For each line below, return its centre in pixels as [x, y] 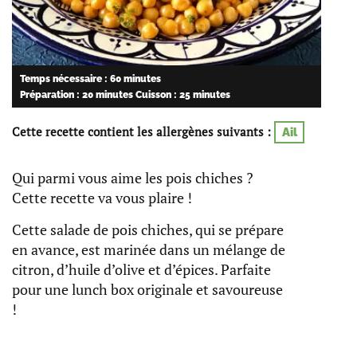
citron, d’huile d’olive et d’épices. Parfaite [141, 270]
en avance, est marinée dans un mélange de [149, 250]
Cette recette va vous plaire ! [102, 198]
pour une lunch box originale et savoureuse [147, 290]
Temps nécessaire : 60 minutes [90, 78]
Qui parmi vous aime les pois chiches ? [133, 178]
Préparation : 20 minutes [76, 94]
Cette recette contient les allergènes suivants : [141, 132]
